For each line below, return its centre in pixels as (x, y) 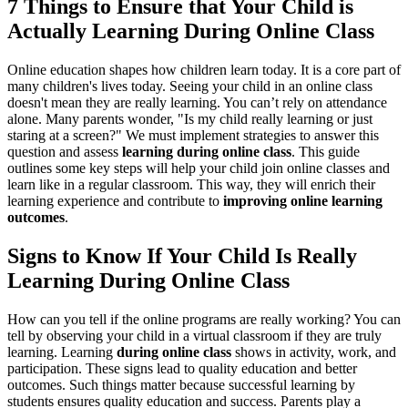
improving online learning (303, 201)
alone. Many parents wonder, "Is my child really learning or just (190, 119)
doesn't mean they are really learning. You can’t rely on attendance (197, 103)
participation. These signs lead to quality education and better (182, 368)
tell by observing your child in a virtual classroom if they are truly (194, 335)
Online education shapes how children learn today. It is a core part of (204, 70)
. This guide (326, 152)
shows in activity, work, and (314, 352)
